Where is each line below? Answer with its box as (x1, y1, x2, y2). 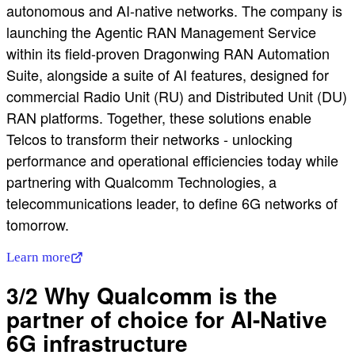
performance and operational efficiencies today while (6, 149, 338, 170)
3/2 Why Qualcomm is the (6, 279, 277, 312)
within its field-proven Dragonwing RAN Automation (6, 42, 330, 63)
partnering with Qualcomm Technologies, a (6, 170, 277, 192)
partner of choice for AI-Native (6, 303, 327, 336)
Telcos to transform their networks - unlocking (6, 128, 292, 149)
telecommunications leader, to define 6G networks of (6, 192, 338, 213)
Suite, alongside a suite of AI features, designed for (6, 63, 329, 85)
